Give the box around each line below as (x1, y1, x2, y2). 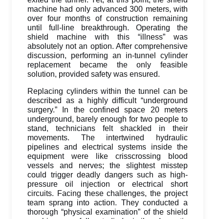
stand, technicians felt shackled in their (27, 124, 188, 132)
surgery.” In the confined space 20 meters (27, 106, 188, 114)
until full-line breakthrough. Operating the (27, 23, 188, 32)
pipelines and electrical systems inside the (27, 143, 188, 151)
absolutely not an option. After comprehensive (27, 42, 188, 50)
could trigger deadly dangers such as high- (27, 171, 188, 179)
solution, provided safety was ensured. (27, 70, 160, 78)
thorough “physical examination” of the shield (27, 208, 188, 216)
